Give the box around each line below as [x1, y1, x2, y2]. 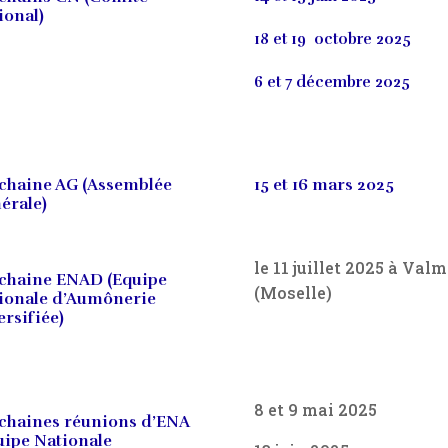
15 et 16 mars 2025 [253, 175, 394, 196]
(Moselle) [253, 281, 332, 303]
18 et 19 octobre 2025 [253, 30, 411, 49]
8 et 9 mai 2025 [253, 398, 377, 420]
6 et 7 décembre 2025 [253, 73, 410, 92]
